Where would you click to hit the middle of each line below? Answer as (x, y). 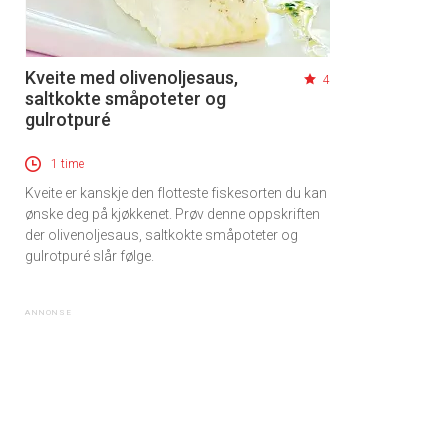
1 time (67, 164)
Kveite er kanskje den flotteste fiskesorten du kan (176, 193)
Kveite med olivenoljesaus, (131, 78)
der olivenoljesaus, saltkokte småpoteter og (161, 235)
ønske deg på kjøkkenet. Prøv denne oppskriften (172, 214)
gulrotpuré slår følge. (89, 256)
